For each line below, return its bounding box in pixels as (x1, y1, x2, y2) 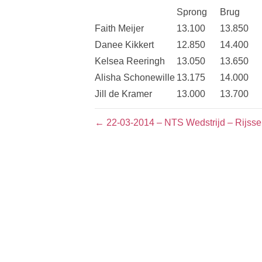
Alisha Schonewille (95, 73, 175, 82)
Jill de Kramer (95, 89, 152, 99)
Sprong (177, 7, 207, 17)
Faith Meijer (95, 23, 144, 33)
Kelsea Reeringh (95, 56, 165, 66)
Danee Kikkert (95, 40, 154, 50)
